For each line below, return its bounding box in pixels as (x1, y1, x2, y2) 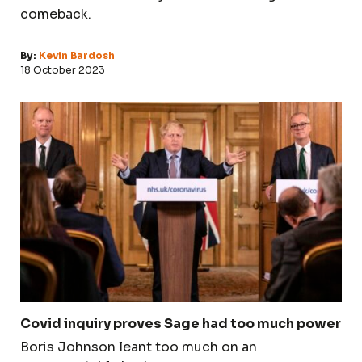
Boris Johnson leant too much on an (20, 338, 257, 356)
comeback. (20, 5, 91, 23)
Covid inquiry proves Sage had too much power (20, 314, 341, 332)
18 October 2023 (20, 63, 105, 76)
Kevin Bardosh (39, 48, 115, 61)
